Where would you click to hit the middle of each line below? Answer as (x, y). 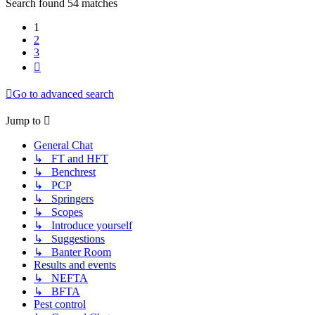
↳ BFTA (57, 292)
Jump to (23, 121)
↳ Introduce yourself (83, 226)
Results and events (75, 265)
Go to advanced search (63, 94)
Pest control (60, 304)
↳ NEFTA (61, 278)
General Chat (63, 146)
